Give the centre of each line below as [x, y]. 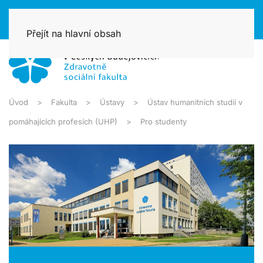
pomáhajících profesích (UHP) [63, 122]
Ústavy [112, 102]
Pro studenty [163, 122]
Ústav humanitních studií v [195, 102]
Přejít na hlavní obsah [74, 33]
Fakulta [64, 102]
